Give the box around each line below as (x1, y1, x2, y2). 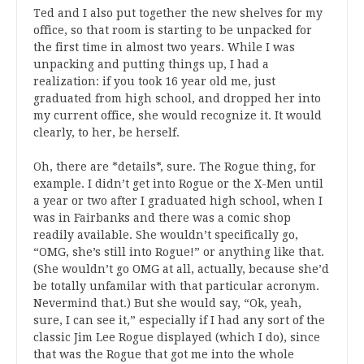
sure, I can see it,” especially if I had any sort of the (33, 314, 325, 327)
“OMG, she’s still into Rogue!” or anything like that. (33, 245, 324, 258)
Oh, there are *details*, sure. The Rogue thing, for (33, 160, 316, 173)
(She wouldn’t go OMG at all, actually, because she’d (33, 262, 329, 275)
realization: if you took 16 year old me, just (33, 75, 275, 88)
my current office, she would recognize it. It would (33, 109, 322, 122)
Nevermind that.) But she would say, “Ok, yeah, (33, 297, 301, 310)
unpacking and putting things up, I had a (33, 58, 269, 71)
